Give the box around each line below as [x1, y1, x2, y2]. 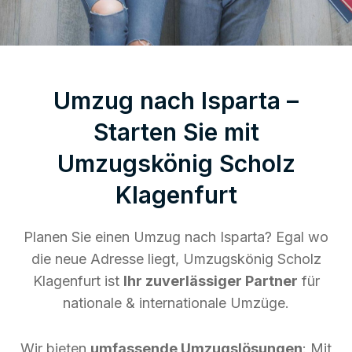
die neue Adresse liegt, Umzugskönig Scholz [31, 250, 321, 267]
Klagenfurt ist [32, 272, 123, 289]
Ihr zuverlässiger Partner [123, 272, 298, 289]
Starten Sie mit [93, 117, 259, 146]
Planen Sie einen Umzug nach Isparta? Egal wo [24, 228, 328, 245]
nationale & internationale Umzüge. [63, 294, 289, 311]
